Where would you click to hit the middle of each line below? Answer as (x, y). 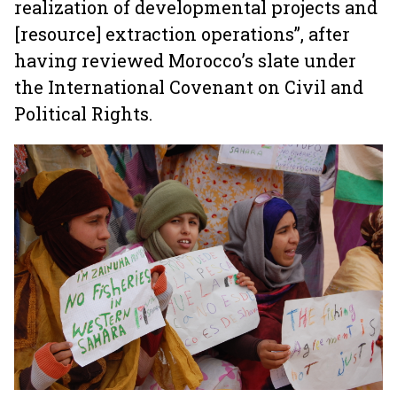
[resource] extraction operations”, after (182, 34)
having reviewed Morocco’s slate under (185, 60)
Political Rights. (86, 113)
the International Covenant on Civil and (189, 87)
